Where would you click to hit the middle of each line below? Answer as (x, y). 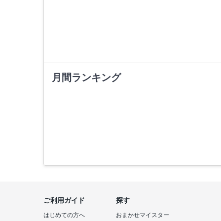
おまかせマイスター (143, 215)
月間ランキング (86, 77)
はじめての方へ (64, 215)
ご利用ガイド (64, 200)
